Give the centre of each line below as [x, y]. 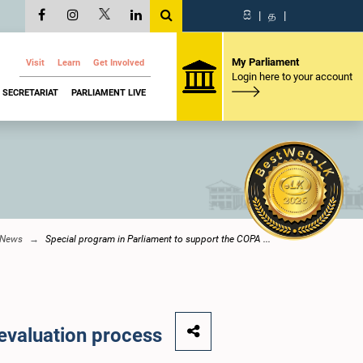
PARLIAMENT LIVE [109, 92]
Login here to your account [292, 76]
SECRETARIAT [30, 92]
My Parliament [265, 62]
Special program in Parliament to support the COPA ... [158, 239]
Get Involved [119, 63]
